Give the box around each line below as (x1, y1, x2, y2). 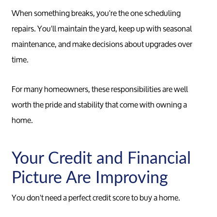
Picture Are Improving (12, 165, 168, 188)
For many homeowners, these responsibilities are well (12, 80, 188, 97)
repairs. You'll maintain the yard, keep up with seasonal (12, 20, 192, 37)
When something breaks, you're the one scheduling (12, 5, 181, 21)
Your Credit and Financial (12, 146, 191, 169)
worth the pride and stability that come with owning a (12, 96, 187, 112)
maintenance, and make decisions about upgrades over (12, 36, 192, 52)
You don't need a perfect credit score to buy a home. (12, 189, 180, 205)
